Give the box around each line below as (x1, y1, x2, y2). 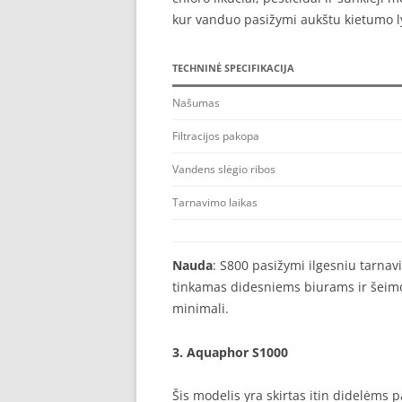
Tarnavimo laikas (172, 195, 258, 210)
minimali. (172, 300, 229, 317)
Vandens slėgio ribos (172, 162, 275, 177)
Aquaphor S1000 (187, 344, 288, 361)
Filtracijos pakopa (172, 128, 259, 144)
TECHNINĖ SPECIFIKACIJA (172, 61, 294, 74)
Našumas (172, 95, 220, 110)
